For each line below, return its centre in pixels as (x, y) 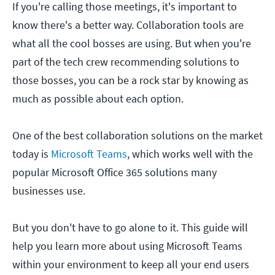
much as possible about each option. (98, 99)
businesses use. (49, 191)
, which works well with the (190, 154)
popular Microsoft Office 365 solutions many (114, 172)
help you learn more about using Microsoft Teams (127, 246)
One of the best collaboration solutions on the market (137, 136)
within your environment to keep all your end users (131, 265)
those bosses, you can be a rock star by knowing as (130, 80)
